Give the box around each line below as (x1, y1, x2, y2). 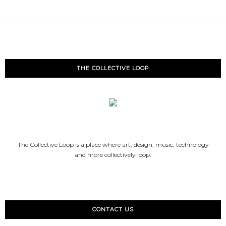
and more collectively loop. (75, 150, 151, 158)
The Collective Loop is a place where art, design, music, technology (17, 140, 209, 148)
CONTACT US (92, 205, 134, 213)
